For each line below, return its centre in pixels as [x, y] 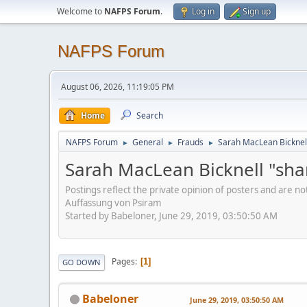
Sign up [257, 11]
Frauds [191, 142]
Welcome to [81, 11]
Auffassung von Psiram [113, 202]
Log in [203, 11]
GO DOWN [82, 262]
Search [150, 115]
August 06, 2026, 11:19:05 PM [118, 87]
